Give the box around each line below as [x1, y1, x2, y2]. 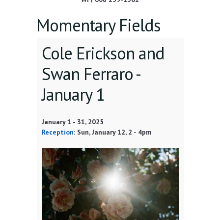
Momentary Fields [36, 14, 161, 37]
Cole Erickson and [42, 42, 165, 65]
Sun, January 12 [77, 128, 125, 137]
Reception [42, 128, 74, 137]
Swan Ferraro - [42, 62, 139, 85]
